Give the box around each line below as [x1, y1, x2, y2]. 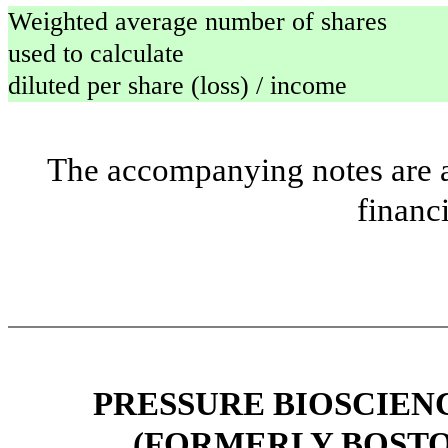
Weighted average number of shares [8, 7, 387, 36]
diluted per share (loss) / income [8, 71, 347, 100]
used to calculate [8, 39, 184, 68]
